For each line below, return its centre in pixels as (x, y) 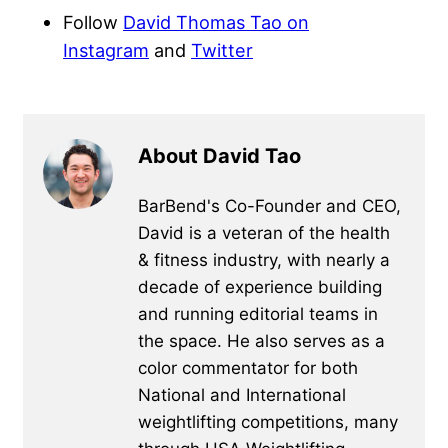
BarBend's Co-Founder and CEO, (269, 205)
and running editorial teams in (258, 313)
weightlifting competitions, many (268, 421)
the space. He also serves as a (261, 340)
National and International (242, 394)
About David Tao (219, 155)
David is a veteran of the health (264, 232)
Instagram (106, 49)
